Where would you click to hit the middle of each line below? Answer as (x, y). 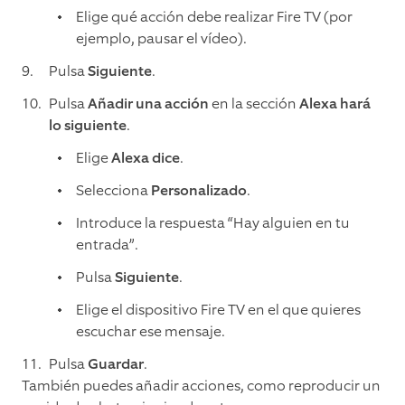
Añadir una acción (148, 104)
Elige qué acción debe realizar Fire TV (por (214, 17)
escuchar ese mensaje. (151, 332)
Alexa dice (146, 158)
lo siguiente (88, 126)
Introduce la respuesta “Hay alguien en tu (213, 223)
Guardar (116, 364)
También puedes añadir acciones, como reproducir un (201, 386)
